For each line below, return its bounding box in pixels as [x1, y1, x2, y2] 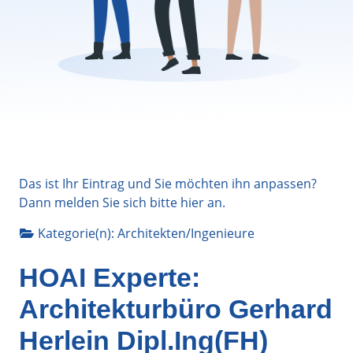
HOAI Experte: [19, 262, 200, 292]
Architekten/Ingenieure [117, 224, 255, 242]
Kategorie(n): [38, 224, 117, 242]
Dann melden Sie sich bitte [19, 193, 180, 211]
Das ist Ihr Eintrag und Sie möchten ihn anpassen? [19, 174, 317, 192]
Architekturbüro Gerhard [19, 293, 333, 324]
